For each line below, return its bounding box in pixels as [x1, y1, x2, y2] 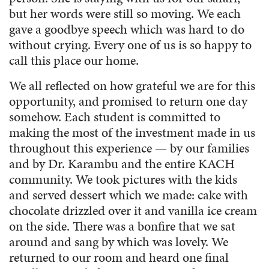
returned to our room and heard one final [9, 247, 229, 267]
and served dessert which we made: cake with [9, 185, 248, 204]
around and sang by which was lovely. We [9, 232, 228, 251]
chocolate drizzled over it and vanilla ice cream [9, 201, 257, 220]
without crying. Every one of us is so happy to [9, 35, 252, 54]
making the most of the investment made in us [9, 122, 255, 142]
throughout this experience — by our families [9, 138, 249, 157]
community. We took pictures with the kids [9, 169, 237, 189]
